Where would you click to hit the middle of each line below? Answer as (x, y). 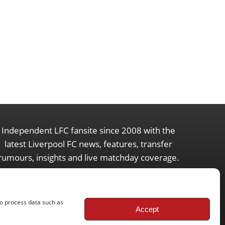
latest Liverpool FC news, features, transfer (88, 144)
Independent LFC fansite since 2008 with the (88, 131)
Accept (147, 209)
